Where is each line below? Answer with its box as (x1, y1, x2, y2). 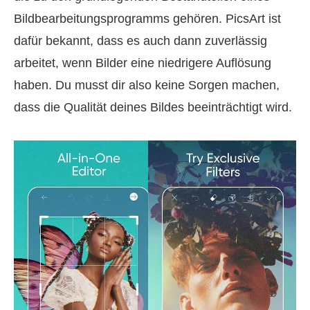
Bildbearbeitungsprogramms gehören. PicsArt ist (14, 11, 281, 26)
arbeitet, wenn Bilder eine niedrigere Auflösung (14, 55, 271, 70)
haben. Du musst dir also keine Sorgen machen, (14, 77, 280, 92)
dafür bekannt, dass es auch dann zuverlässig (14, 33, 267, 48)
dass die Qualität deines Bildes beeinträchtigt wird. (14, 100, 292, 114)
